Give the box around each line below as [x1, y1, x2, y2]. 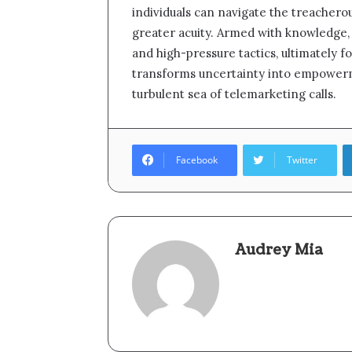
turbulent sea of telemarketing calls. [132, 86, 336, 101]
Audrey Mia [235, 240, 323, 260]
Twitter [287, 152, 317, 167]
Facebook [176, 152, 218, 167]
